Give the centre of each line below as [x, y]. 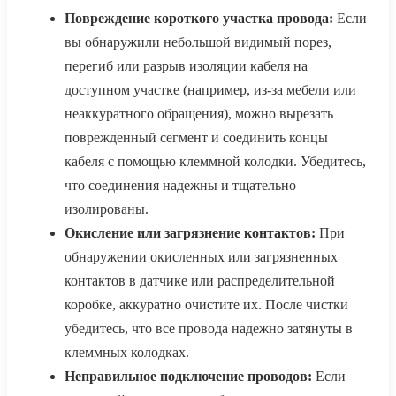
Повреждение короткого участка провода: [199, 19]
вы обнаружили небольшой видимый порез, [198, 42]
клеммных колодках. [127, 353]
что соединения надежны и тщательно [180, 186]
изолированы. [107, 209]
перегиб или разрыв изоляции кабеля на [186, 66]
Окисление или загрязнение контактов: [190, 233]
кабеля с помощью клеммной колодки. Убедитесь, [215, 162]
